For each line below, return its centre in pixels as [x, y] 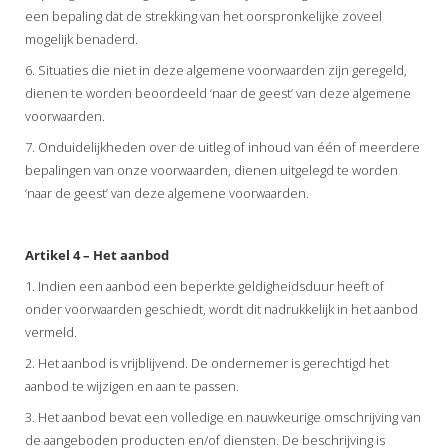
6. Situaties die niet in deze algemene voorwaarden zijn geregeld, [216, 70]
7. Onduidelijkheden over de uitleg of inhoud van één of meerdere [222, 147]
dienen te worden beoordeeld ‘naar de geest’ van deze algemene [218, 93]
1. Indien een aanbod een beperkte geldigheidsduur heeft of [204, 286]
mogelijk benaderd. [81, 39]
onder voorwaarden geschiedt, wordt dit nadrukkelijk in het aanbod [221, 309]
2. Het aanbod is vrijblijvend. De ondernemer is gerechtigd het [207, 363]
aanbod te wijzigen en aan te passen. [132, 386]
